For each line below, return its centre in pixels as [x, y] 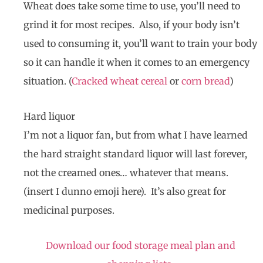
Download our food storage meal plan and [140, 246]
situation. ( [48, 81]
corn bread [205, 81]
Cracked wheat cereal [119, 81]
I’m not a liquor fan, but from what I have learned [136, 135]
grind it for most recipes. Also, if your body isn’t [131, 25]
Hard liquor [49, 117]
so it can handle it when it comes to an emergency [136, 63]
